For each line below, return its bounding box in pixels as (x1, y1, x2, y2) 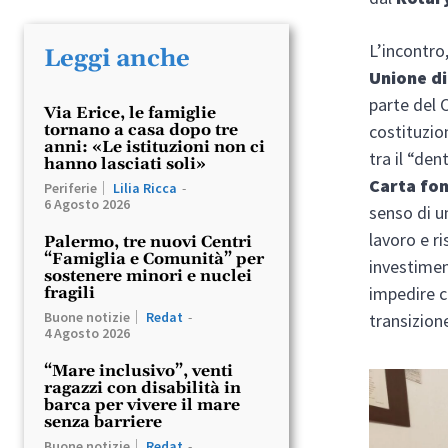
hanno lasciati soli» (44, 153, 206, 174)
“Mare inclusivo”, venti (44, 360, 233, 381)
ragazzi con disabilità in (44, 377, 241, 398)
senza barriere (44, 411, 162, 432)
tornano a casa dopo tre (44, 119, 238, 140)
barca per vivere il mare (44, 394, 240, 415)
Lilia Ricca (113, 178, 177, 197)
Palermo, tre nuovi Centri (44, 231, 252, 252)
